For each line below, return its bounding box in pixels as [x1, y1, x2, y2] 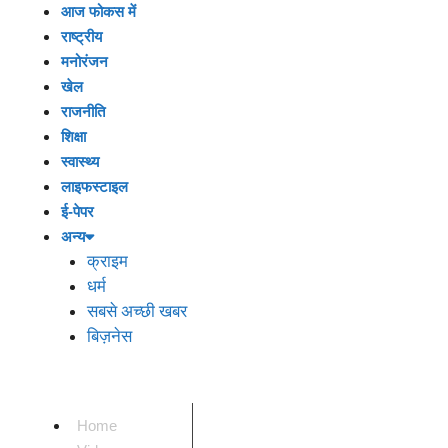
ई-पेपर [61, 202, 94, 220]
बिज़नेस [86, 325, 132, 346]
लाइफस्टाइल [61, 177, 128, 195]
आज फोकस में [61, 2, 136, 20]
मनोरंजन [61, 52, 108, 70]
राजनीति [61, 102, 105, 120]
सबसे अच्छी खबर [86, 300, 187, 321]
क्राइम [86, 250, 128, 271]
